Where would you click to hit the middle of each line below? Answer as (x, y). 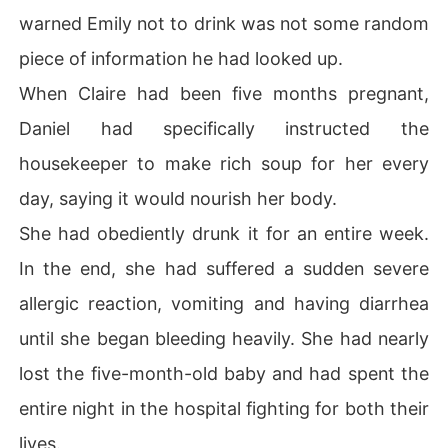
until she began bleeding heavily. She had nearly (224, 338)
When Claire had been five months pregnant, (224, 93)
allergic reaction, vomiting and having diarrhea (224, 303)
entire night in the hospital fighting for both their (224, 408)
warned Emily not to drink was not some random (224, 23)
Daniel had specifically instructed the (224, 128)
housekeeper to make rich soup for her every (224, 163)
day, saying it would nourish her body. (178, 198)
